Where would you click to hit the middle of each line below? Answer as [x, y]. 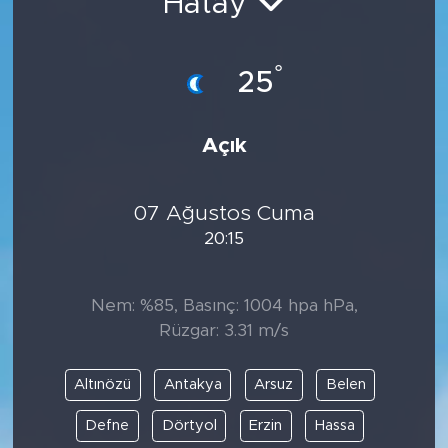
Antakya [192, 384]
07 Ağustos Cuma [224, 213]
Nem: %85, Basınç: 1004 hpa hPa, [224, 305]
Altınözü [102, 384]
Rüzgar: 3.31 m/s [224, 330]
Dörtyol [189, 425]
